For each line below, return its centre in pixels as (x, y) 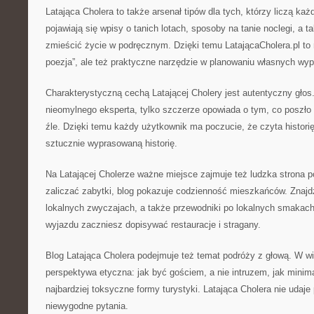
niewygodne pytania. (87, 306)
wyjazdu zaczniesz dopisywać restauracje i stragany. (153, 225)
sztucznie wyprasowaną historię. (111, 143)
